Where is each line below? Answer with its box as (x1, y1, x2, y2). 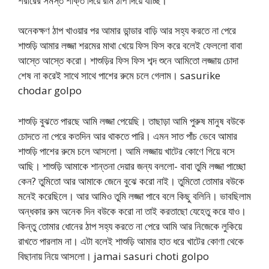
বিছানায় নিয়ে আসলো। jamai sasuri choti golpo (18, 249, 209, 263)
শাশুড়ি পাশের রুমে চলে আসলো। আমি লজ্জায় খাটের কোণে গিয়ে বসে (18, 144, 235, 158)
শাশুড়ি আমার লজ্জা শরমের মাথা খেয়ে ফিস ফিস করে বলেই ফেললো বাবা (18, 38, 242, 53)
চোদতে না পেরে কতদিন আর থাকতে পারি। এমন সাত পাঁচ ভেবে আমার (18, 128, 237, 143)
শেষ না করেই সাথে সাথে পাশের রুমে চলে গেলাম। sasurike (18, 68, 220, 83)
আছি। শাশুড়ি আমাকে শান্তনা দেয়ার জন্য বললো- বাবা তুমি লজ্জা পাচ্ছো (18, 159, 246, 173)
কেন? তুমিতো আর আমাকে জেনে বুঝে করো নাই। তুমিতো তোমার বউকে (18, 174, 244, 188)
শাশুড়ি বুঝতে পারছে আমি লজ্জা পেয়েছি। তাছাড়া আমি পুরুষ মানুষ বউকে (18, 113, 245, 128)
